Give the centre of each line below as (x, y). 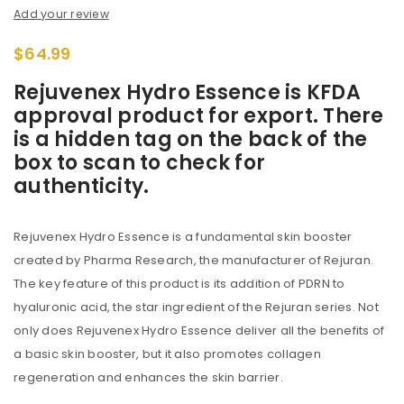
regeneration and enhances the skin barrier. (148, 377)
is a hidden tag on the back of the (191, 139)
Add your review (61, 14)
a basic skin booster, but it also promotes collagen (167, 353)
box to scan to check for (139, 162)
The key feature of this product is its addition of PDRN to (179, 283)
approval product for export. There (199, 115)
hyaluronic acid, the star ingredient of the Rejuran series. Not (196, 307)
